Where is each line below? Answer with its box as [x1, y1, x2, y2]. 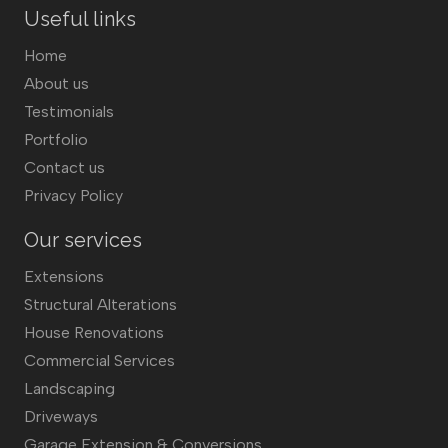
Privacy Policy [24, 186, 123, 205]
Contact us [24, 158, 105, 177]
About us [24, 74, 89, 93]
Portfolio [24, 130, 88, 149]
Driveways [24, 407, 98, 426]
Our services [24, 228, 142, 252]
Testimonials [24, 102, 114, 121]
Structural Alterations [24, 295, 177, 314]
